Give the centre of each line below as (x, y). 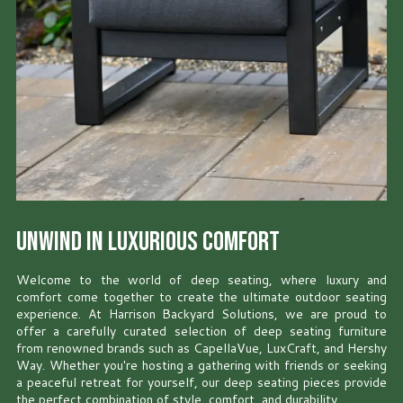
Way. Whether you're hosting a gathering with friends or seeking (201, 366)
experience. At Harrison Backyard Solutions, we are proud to (201, 314)
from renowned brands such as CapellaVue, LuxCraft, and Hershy (201, 349)
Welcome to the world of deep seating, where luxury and (201, 280)
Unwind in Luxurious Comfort (148, 242)
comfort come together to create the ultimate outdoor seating (201, 297)
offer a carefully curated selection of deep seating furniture (201, 331)
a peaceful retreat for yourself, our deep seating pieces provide (201, 383)
